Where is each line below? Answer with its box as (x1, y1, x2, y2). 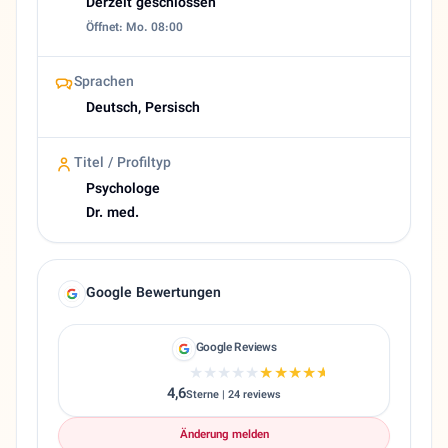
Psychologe (86, 178, 160, 201)
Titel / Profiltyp (74, 152, 171, 175)
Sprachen (74, 71, 134, 94)
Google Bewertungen (86, 282, 221, 305)
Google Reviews (195, 339, 277, 358)
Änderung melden (179, 426, 269, 445)
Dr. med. (86, 202, 139, 225)
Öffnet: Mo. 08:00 (86, 18, 183, 37)
